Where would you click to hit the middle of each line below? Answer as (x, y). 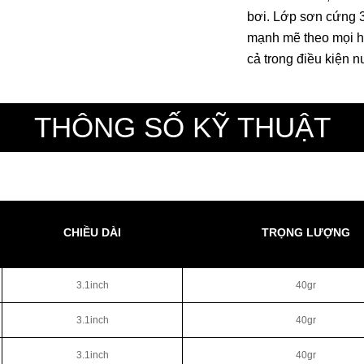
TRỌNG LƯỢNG (306, 232)
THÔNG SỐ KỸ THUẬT (182, 127)
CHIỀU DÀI (92, 232)
